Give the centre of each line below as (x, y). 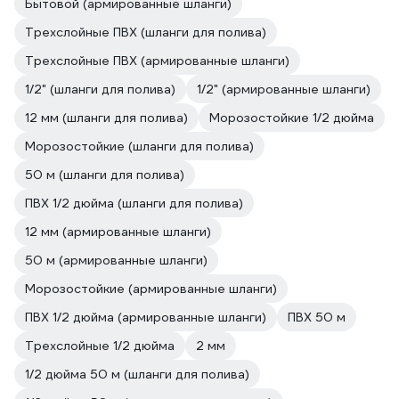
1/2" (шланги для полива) (100, 89)
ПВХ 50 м (317, 317)
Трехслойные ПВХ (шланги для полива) (146, 32)
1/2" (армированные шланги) (284, 89)
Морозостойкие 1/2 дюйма (292, 118)
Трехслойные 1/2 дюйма (100, 346)
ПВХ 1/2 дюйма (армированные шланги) (146, 317)
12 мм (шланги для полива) (106, 118)
